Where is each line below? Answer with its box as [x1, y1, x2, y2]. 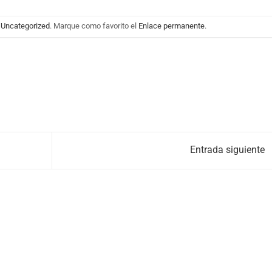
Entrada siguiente [189, 144, 267, 156]
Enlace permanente [138, 21, 205, 31]
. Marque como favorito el [50, 21, 139, 31]
